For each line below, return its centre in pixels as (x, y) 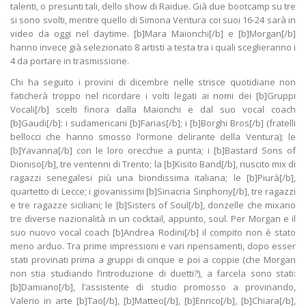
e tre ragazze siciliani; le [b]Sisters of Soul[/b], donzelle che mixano (153, 205)
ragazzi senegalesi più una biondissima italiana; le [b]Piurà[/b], (153, 178)
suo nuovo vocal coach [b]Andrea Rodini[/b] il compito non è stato (153, 233)
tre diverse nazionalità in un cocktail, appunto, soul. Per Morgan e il (153, 219)
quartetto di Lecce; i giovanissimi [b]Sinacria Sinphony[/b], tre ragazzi (153, 192)
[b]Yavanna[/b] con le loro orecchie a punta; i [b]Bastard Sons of (153, 151)
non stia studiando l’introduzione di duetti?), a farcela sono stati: (153, 274)
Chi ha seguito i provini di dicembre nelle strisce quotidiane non (153, 82)
